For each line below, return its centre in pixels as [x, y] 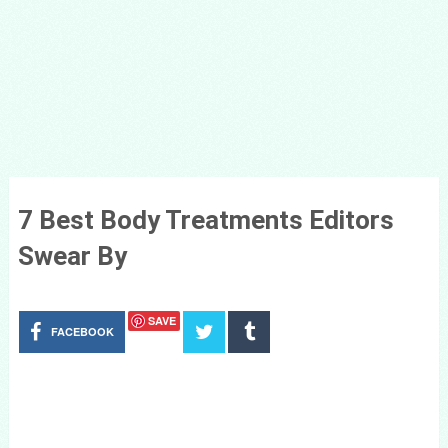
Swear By [72, 256]
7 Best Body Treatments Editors [205, 220]
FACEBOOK [83, 331]
